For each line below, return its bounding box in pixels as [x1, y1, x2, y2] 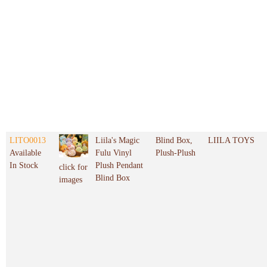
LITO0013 [10, 136, 46, 145]
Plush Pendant [95, 161, 143, 170]
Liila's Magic [95, 136, 139, 145]
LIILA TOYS [208, 136, 254, 145]
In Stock [10, 161, 38, 170]
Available [10, 148, 41, 158]
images [59, 175, 82, 185]
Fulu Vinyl [95, 148, 132, 158]
